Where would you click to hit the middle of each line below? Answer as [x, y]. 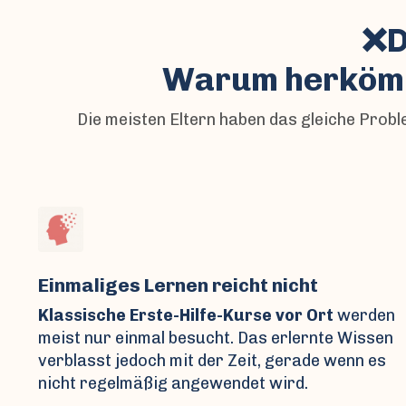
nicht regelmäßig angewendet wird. [173, 383]
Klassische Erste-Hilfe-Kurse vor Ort [186, 315]
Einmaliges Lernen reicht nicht [178, 285]
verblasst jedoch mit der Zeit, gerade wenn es [212, 360]
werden [364, 315]
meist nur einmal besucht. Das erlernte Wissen [216, 338]
